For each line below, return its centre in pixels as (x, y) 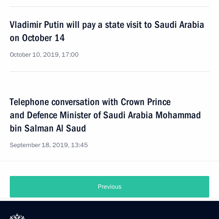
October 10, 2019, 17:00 (44, 55)
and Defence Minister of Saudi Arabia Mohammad (105, 115)
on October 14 (37, 38)
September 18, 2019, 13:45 (49, 145)
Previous (109, 187)
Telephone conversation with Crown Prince (90, 102)
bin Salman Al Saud (48, 128)
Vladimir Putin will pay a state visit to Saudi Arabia (107, 24)
